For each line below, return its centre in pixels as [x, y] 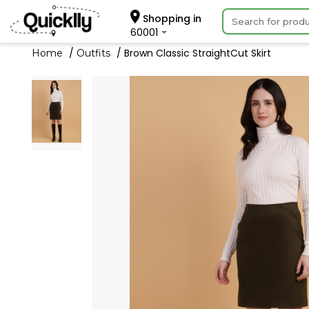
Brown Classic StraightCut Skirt [197, 53]
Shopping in [170, 18]
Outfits [93, 53]
